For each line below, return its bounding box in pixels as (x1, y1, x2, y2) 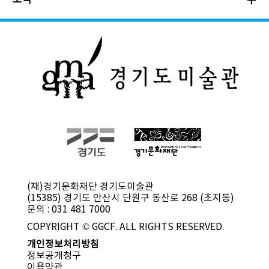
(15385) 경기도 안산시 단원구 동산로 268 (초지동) (26, 193, 234, 204)
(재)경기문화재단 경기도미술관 (26, 181, 154, 193)
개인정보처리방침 (26, 239, 99, 250)
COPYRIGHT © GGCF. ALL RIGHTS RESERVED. (26, 222, 224, 233)
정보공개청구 (26, 250, 81, 262)
